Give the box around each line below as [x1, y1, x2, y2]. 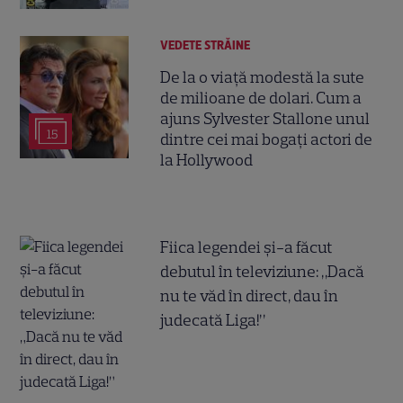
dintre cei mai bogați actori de [160, 129, 373, 149]
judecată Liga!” [160, 309, 266, 330]
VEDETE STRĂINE [160, 38, 251, 54]
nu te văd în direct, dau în [160, 285, 339, 306]
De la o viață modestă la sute [160, 67, 365, 87]
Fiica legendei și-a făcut [160, 237, 334, 257]
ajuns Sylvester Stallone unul [160, 108, 371, 129]
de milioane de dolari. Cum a [160, 87, 363, 108]
